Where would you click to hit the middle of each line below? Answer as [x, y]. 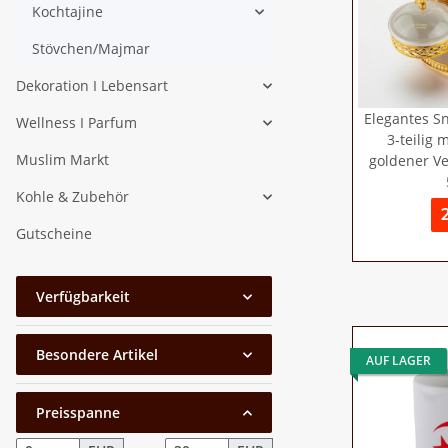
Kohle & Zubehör [72, 196]
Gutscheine [54, 233]
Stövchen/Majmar [91, 48]
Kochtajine [67, 11]
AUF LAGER [398, 360]
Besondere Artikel [97, 354]
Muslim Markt [62, 159]
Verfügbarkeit [83, 296]
